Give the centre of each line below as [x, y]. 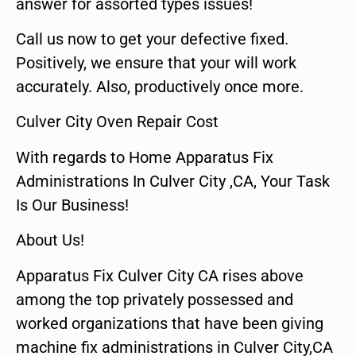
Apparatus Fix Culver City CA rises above [160, 275]
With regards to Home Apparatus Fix [145, 157]
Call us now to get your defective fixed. [152, 39]
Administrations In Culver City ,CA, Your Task [173, 181]
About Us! [50, 240]
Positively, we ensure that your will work [156, 62]
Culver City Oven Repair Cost [117, 122]
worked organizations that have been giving [170, 323]
